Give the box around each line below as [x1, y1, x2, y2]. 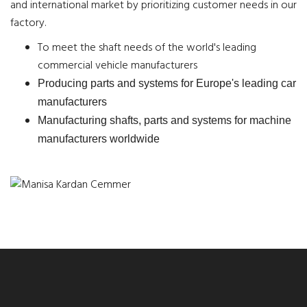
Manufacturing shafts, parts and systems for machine [38, 114, 291, 126]
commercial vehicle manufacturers [38, 57, 197, 75]
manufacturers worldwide [38, 133, 160, 145]
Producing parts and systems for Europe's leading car [38, 77, 296, 89]
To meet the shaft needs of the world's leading [38, 39, 256, 57]
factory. [10, 14, 46, 32]
